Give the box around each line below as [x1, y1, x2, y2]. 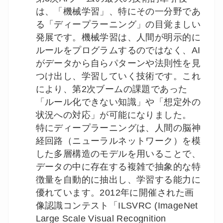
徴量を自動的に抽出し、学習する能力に [35, 174, 201, 185]
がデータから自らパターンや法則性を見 [35, 58, 201, 68]
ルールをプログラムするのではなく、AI [35, 45, 201, 55]
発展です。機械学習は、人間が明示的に [35, 32, 201, 42]
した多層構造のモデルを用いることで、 [35, 148, 201, 159]
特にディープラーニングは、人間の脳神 [35, 122, 201, 133]
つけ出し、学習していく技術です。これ [35, 71, 201, 81]
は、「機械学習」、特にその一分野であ [35, 6, 201, 16]
